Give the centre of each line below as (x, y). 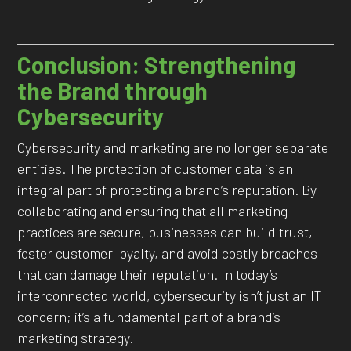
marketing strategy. (76, 338)
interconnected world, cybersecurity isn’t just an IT (170, 296)
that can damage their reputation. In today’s (148, 275)
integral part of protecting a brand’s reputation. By (167, 190)
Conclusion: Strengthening (157, 65)
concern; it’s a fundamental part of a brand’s (149, 317)
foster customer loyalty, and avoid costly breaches (168, 253)
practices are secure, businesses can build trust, (165, 232)
